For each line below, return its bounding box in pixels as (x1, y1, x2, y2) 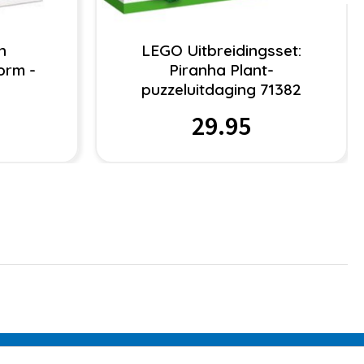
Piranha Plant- (168, 60, 274, 80)
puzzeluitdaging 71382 (141, 80, 301, 100)
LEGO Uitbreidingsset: (141, 41, 301, 61)
